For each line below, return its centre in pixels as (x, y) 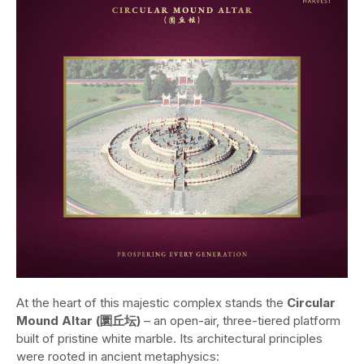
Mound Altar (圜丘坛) (78, 321)
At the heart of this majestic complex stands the (152, 303)
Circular (311, 303)
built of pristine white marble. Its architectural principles (169, 339)
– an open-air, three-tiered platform (240, 321)
